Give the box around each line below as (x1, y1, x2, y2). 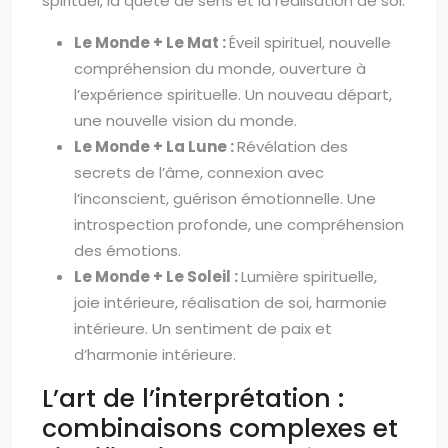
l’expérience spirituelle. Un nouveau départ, (74, 84, 392, 105)
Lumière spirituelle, (241, 266, 377, 287)
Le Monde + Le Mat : (74, 32, 229, 53)
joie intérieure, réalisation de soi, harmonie (74, 292, 387, 313)
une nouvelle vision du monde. (74, 110, 297, 131)
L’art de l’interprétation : (42, 381, 344, 416)
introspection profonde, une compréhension (74, 214, 404, 235)
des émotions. (74, 240, 181, 261)
